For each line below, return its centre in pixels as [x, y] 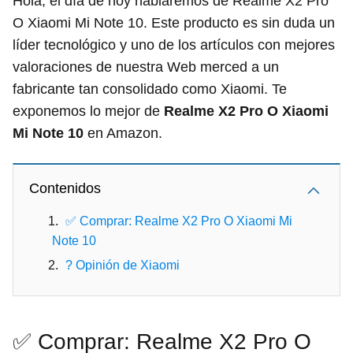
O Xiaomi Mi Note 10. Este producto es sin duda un [174, 22]
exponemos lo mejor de [88, 111]
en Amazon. [123, 133]
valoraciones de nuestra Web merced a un [146, 67]
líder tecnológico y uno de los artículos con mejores [174, 45]
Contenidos [65, 188]
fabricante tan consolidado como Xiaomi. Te [150, 89]
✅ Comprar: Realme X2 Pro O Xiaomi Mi [179, 221]
